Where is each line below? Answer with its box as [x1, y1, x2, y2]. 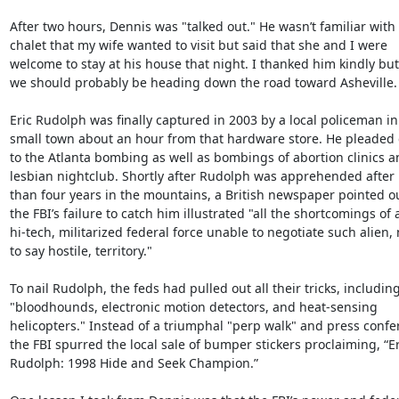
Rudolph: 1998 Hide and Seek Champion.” [9, 354, 258, 371]
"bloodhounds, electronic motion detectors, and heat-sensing [9, 298, 378, 315]
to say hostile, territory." [9, 242, 152, 259]
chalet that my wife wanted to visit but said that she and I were [9, 37, 387, 53]
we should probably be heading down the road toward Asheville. [9, 74, 397, 91]
